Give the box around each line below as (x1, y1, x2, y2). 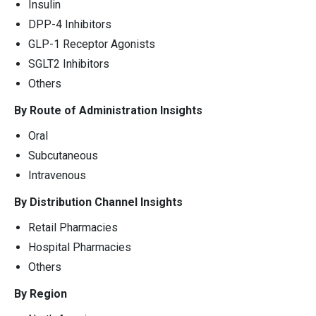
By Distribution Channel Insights (14, 195, 183, 209)
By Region (14, 286, 67, 300)
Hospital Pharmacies (28, 240, 131, 254)
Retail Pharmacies (28, 220, 118, 234)
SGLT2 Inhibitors (28, 56, 109, 71)
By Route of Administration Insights (14, 103, 202, 117)
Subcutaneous (28, 148, 98, 162)
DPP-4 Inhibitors (28, 17, 111, 31)
